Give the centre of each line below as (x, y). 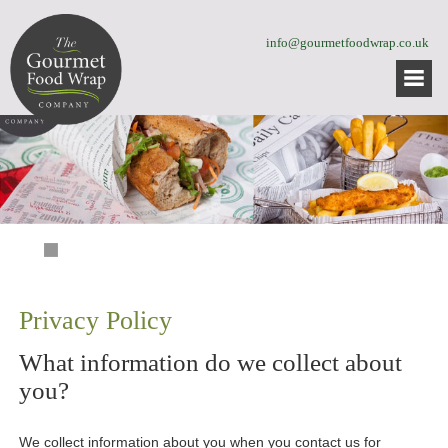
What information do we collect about (211, 363)
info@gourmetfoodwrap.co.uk (347, 42)
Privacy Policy (96, 319)
